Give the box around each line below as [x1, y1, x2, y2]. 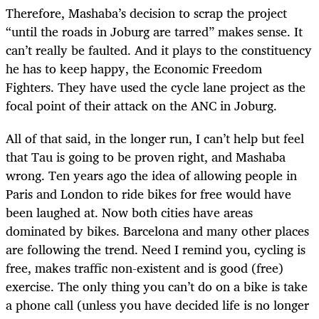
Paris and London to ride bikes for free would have [6, 183, 291, 205]
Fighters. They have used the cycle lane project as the [6, 76, 305, 98]
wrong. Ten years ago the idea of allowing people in [6, 164, 297, 187]
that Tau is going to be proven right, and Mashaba [6, 146, 286, 168]
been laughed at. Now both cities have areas [6, 202, 253, 224]
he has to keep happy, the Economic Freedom [6, 58, 262, 80]
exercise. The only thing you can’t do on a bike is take [6, 276, 308, 298]
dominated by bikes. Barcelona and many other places [6, 220, 309, 242]
